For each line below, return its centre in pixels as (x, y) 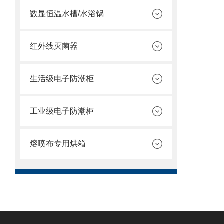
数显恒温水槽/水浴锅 (67, 14)
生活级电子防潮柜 (62, 79)
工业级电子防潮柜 (62, 111)
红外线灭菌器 (54, 46)
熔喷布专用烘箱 (58, 144)
